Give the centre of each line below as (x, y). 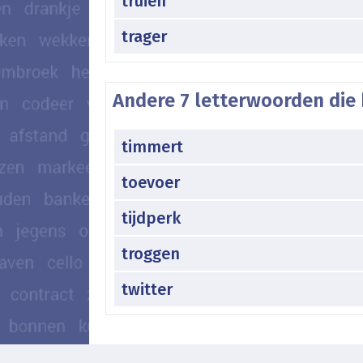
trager (144, 36)
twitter (147, 289)
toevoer (151, 182)
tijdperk (151, 218)
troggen (151, 253)
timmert (152, 146)
